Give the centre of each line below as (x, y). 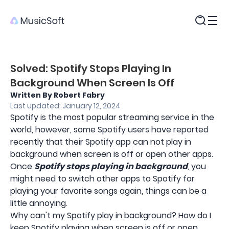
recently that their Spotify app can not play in (101, 142)
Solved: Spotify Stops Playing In (91, 68)
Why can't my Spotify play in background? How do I (111, 215)
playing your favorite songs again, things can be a (108, 191)
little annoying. (39, 203)
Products (28, 37)
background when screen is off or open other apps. (112, 154)
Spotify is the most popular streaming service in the (112, 117)
